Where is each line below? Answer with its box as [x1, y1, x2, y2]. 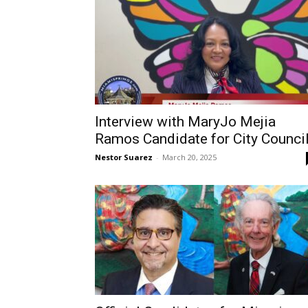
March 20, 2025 [162, 152, 217, 163]
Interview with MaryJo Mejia [95, 113, 276, 131]
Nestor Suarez [95, 152, 153, 163]
